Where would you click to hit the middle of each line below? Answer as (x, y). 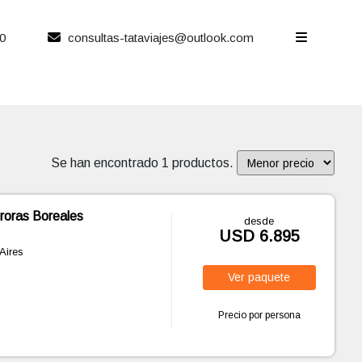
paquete (269, 277)
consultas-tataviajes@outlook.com (159, 38)
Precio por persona (259, 315)
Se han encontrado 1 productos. (144, 162)
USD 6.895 (259, 236)
